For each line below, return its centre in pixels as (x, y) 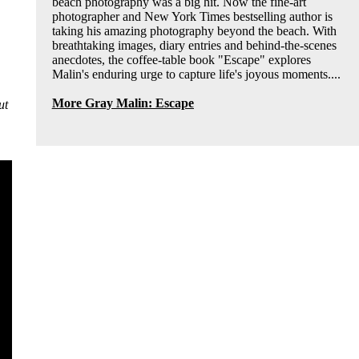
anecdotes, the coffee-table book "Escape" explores (181, 59)
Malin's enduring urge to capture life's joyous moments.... (196, 74)
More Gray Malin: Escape (123, 103)
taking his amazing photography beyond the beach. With (194, 30)
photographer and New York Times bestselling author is (192, 16)
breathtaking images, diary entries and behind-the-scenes (194, 45)
